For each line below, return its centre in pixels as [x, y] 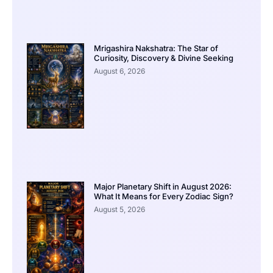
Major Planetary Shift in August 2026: [162, 186]
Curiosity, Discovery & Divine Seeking [163, 58]
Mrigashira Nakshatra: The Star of [156, 48]
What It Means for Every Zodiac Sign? [163, 196]
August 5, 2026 [119, 209]
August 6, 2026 [119, 71]
